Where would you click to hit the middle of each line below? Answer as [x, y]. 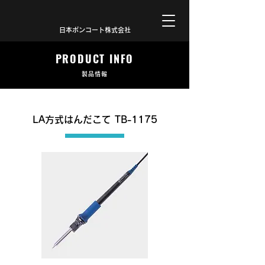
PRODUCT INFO [95, 59]
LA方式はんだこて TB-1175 [95, 119]
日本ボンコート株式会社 [95, 30]
